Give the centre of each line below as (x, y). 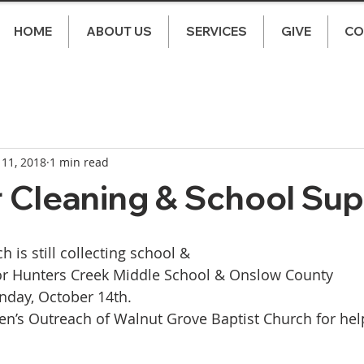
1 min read (79, 162)
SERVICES (216, 31)
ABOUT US (119, 31)
